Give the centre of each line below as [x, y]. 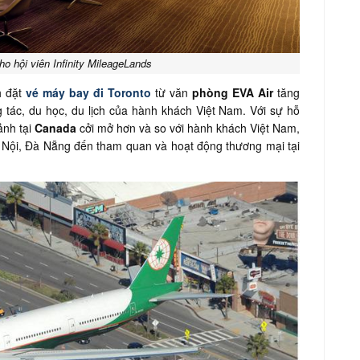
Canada [57, 128]
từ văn [174, 92]
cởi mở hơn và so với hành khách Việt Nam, [190, 128]
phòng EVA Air [233, 92]
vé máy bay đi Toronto [89, 92]
